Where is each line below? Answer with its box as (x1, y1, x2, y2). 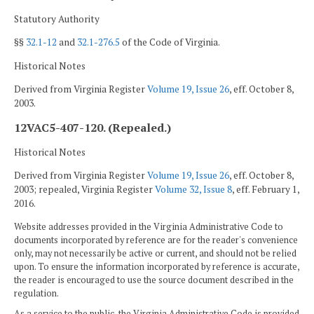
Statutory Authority (14, 12, 100, 25)
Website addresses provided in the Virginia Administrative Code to (14, 220, 283, 233)
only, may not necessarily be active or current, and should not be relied (14, 247, 296, 259)
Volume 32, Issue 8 (155, 183, 232, 196)
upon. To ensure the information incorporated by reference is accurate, (14, 260, 299, 273)
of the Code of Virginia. (120, 36, 220, 49)
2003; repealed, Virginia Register (14, 183, 155, 196)
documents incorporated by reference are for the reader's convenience (14, 233, 298, 246)
